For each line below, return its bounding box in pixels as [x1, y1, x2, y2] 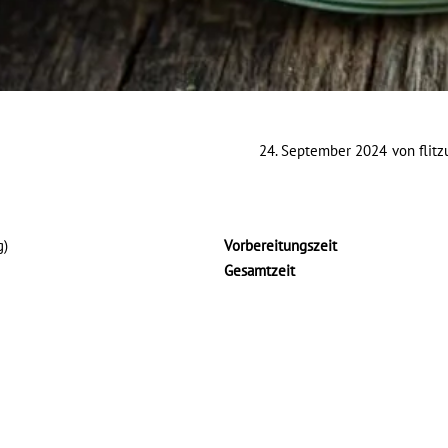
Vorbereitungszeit [224, 235, 337, 255]
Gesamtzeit [224, 260, 295, 280]
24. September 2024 [259, 140, 387, 160]
